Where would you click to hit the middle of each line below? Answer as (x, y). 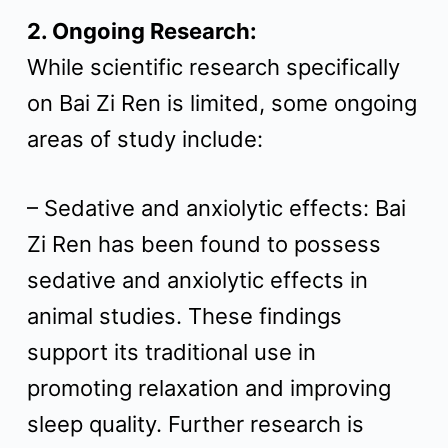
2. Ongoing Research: (141, 31)
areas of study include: (144, 139)
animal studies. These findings (184, 316)
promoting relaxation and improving (208, 388)
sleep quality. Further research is (195, 424)
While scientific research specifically (213, 67)
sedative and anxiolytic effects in (197, 280)
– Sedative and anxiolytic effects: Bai (216, 208)
